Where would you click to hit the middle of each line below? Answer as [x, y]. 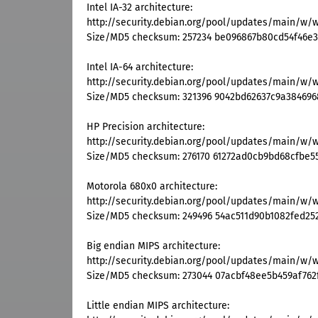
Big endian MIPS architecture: [153, 246]
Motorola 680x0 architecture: [152, 187]
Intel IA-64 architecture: [140, 67]
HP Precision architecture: [146, 127]
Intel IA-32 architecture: [139, 8]
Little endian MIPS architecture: [158, 306]
